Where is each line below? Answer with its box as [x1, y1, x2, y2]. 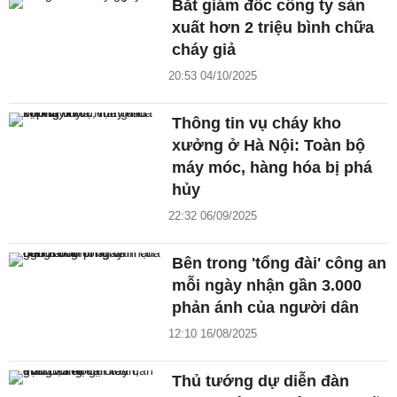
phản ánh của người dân [172, 299, 360, 317]
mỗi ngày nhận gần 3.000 [172, 276, 362, 295]
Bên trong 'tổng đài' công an [172, 254, 387, 273]
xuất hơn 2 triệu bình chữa [172, 19, 375, 37]
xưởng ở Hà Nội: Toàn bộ [172, 136, 366, 155]
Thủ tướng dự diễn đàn [172, 372, 350, 391]
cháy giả [172, 41, 237, 59]
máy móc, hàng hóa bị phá [172, 159, 373, 177]
